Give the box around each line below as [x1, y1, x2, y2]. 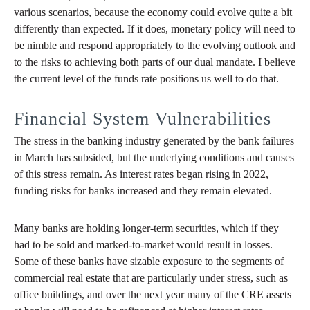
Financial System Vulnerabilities [14, 109, 271, 129]
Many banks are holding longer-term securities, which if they [14, 222, 279, 235]
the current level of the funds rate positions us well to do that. [14, 73, 279, 85]
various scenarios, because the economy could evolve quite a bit [14, 6, 292, 19]
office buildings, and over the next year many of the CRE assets [14, 289, 291, 301]
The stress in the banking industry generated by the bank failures [14, 135, 294, 147]
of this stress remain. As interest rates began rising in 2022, [14, 168, 268, 181]
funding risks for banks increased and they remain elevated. [14, 185, 272, 197]
